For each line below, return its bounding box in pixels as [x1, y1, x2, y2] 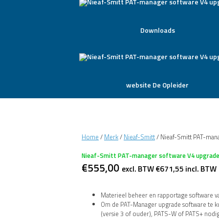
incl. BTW [184, 163, 217, 175]
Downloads [140, 25, 175, 35]
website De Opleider [126, 80, 189, 90]
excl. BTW [122, 163, 155, 175]
